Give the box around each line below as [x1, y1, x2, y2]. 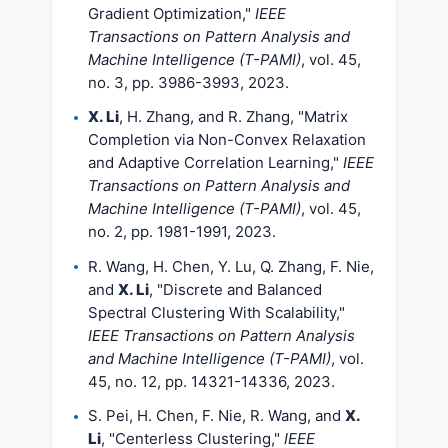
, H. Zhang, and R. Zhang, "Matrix [119, 107, 348, 126]
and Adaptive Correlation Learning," [88, 153, 343, 172]
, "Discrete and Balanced [149, 279, 322, 299]
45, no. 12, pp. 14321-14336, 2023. [88, 371, 335, 391]
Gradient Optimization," [88, 3, 255, 23]
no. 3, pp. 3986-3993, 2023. [88, 72, 289, 92]
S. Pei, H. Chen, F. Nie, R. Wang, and [88, 406, 345, 425]
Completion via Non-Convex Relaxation [88, 130, 366, 149]
